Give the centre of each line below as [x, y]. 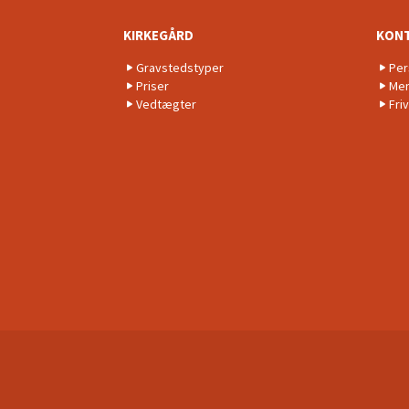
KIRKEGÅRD [158, 35]
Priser [152, 85]
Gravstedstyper [180, 67]
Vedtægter [166, 104]
